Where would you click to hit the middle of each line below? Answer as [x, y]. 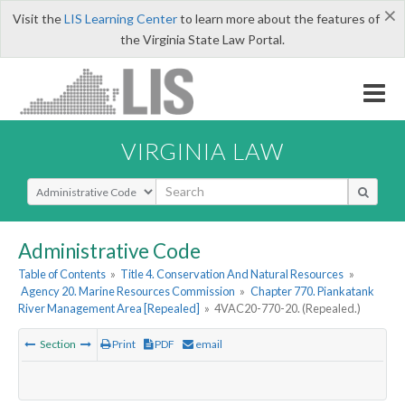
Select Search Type [81, 185]
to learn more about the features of [278, 19]
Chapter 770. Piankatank [312, 292]
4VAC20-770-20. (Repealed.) [288, 309]
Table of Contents [62, 274]
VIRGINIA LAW [202, 151]
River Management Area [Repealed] [109, 309]
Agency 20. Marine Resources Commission [128, 292]
